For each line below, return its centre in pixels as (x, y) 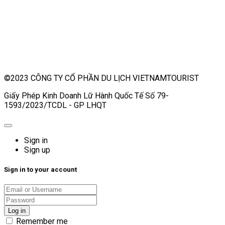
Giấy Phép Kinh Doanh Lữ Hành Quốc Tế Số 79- (86, 95)
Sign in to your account (40, 170)
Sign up (37, 150)
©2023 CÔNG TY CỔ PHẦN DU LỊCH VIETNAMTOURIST (101, 78)
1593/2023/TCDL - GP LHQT (55, 105)
